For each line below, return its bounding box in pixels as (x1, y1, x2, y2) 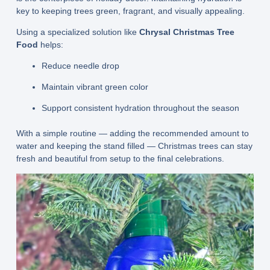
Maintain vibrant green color (41, 81, 148, 92)
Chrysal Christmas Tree (139, 27, 234, 37)
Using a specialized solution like (16, 27, 139, 37)
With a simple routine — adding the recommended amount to (16, 128, 249, 138)
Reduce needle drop (41, 60, 119, 71)
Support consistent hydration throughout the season (41, 102, 239, 113)
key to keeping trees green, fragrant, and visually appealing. (16, 5, 245, 16)
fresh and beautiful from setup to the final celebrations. (16, 153, 224, 163)
